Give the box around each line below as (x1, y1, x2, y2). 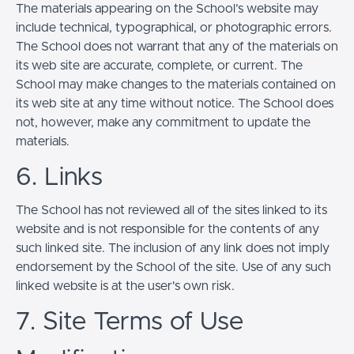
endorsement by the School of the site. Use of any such (16, 260, 331, 273)
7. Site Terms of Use (16, 309, 243, 335)
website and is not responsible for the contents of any (16, 222, 319, 235)
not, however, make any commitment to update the (16, 115, 311, 129)
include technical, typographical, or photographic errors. (16, 21, 332, 34)
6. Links (16, 164, 103, 190)
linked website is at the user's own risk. (16, 279, 235, 292)
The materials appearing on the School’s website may (16, 2, 318, 15)
